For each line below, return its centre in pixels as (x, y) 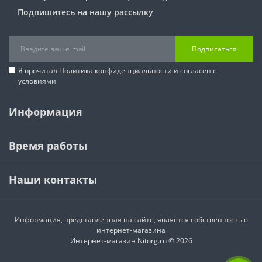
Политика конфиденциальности (116, 70)
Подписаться (214, 49)
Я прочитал (39, 70)
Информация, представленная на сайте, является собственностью (131, 220)
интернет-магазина (131, 230)
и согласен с (194, 70)
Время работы (48, 146)
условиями (37, 81)
